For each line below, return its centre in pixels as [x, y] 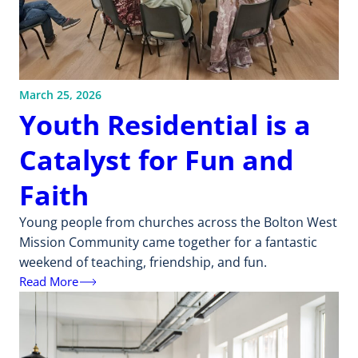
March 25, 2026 [60, 94]
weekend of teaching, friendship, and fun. [143, 262]
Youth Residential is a [165, 124]
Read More [49, 282]
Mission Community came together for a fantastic [168, 242]
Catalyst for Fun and [157, 159]
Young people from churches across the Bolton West [178, 222]
